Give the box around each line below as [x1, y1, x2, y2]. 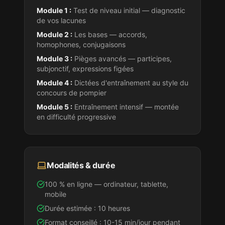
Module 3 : [37, 54, 72, 63]
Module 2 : [37, 30, 72, 39]
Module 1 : [37, 6, 71, 15]
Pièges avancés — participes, [72, 54, 172, 63]
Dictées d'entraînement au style [72, 78, 180, 87]
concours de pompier [37, 88, 106, 97]
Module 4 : [37, 78, 72, 87]
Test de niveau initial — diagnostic [71, 6, 185, 15]
